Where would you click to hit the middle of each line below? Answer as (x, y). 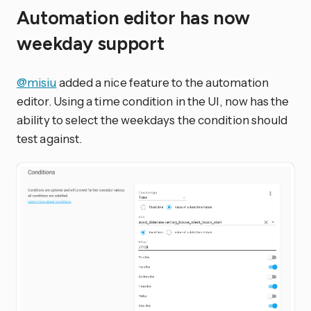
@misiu (37, 82)
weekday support (93, 43)
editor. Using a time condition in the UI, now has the (153, 101)
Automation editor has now (133, 18)
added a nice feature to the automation (162, 82)
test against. (50, 138)
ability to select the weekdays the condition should (152, 119)
